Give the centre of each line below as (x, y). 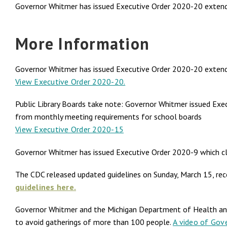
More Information (82, 43)
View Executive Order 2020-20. (70, 82)
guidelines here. (46, 187)
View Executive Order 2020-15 (69, 129)
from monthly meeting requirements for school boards (108, 117)
